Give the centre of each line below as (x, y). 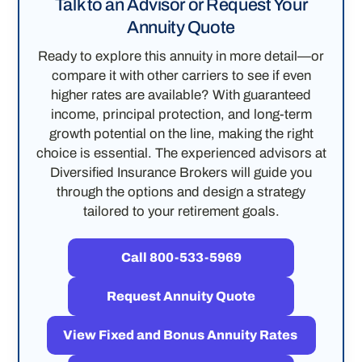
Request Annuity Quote (181, 297)
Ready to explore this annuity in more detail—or (181, 57)
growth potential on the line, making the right (181, 134)
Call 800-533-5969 (181, 258)
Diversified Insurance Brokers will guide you (181, 173)
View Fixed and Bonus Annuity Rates (181, 335)
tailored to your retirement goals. (181, 212)
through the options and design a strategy (181, 192)
